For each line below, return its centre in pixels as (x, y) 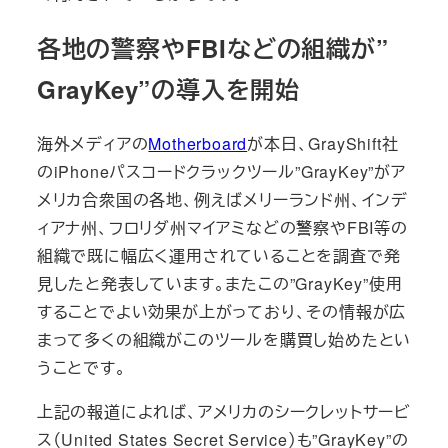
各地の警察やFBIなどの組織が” (212, 47)
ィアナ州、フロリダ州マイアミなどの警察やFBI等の (222, 227)
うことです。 (81, 367)
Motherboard (198, 143)
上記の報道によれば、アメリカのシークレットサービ (223, 411)
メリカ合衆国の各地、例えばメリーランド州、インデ (222, 199)
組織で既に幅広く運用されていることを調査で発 (218, 255)
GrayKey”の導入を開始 (168, 88)
